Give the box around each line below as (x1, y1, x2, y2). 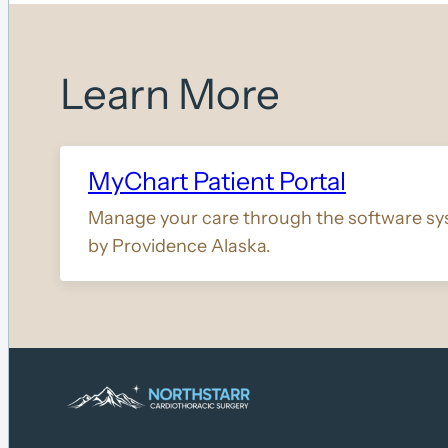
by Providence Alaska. (88, 234, 271, 257)
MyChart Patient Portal (88, 165, 346, 196)
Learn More (60, 67, 280, 120)
